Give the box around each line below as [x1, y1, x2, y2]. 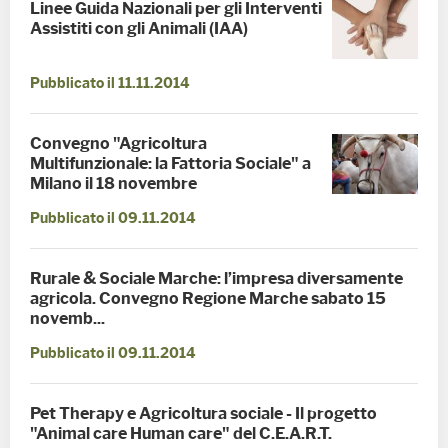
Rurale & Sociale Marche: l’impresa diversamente [30, 269, 403, 288]
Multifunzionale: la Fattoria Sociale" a [30, 153, 311, 173]
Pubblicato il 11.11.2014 [30, 74, 190, 92]
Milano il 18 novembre [30, 173, 197, 193]
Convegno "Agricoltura [30, 133, 207, 153]
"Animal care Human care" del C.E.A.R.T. [30, 424, 332, 443]
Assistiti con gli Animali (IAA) [30, 18, 248, 38]
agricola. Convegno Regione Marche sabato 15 [30, 289, 386, 308]
